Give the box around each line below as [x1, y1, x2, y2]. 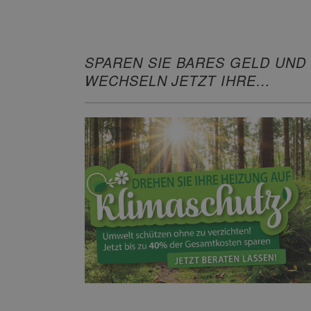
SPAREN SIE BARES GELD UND [85, 52, 306, 73]
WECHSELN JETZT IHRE [85, 70, 256, 91]
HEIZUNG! [85, 88, 156, 109]
